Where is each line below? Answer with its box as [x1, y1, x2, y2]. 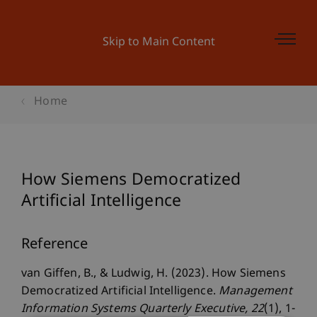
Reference [21, 236, 88, 254]
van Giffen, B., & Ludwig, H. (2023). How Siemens [21, 267, 286, 282]
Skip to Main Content [102, 35, 215, 50]
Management [219, 284, 292, 299]
